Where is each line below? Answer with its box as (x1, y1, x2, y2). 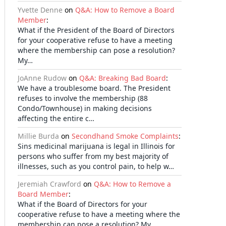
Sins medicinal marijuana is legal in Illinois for (18, 141, 175, 151)
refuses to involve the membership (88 (18, 93, 148, 103)
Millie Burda (18, 131, 59, 141)
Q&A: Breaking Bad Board (79, 73, 166, 83)
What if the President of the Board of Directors (18, 25, 175, 35)
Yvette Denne (18, 5, 63, 15)
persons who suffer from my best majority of (18, 151, 168, 161)
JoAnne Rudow (18, 73, 67, 83)
